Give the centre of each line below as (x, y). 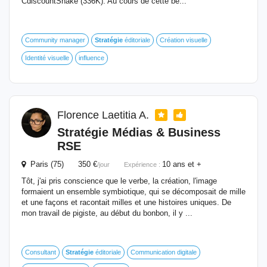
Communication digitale (164, 252)
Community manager (55, 40)
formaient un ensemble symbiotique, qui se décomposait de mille (133, 192)
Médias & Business (164, 132)
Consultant (41, 252)
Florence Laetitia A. (105, 115)
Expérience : (143, 164)
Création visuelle (184, 40)
